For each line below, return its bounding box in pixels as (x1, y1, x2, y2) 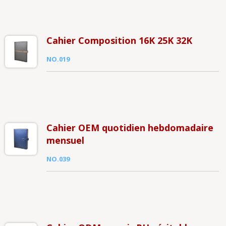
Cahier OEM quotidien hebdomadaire (46, 122, 213, 134)
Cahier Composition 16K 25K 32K (46, 34, 192, 46)
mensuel (46, 134, 84, 146)
